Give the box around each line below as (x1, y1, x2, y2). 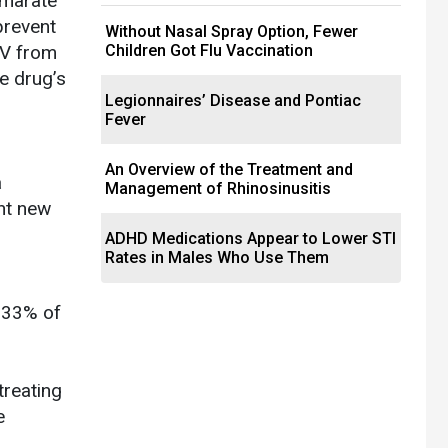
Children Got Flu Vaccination (105, 41, 313, 61)
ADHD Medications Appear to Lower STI (105, 229, 396, 249)
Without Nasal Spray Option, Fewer (105, 22, 358, 42)
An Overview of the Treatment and (105, 160, 353, 180)
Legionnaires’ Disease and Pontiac (105, 91, 361, 111)
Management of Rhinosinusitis (105, 179, 331, 199)
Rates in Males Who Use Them (105, 248, 329, 268)
